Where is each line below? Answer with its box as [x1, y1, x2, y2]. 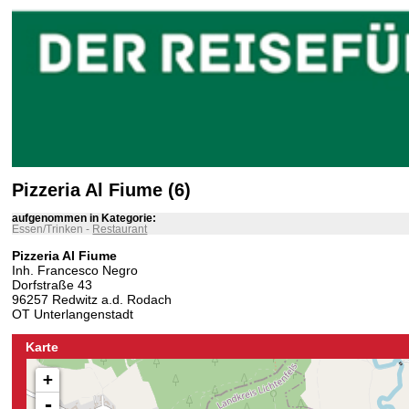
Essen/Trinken [12, 224, 84, 236]
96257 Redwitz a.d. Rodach [12, 291, 173, 307]
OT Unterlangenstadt [12, 306, 134, 321]
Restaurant [92, 224, 148, 236]
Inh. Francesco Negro [12, 262, 139, 278]
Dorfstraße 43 [12, 277, 93, 292]
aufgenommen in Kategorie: [12, 213, 157, 225]
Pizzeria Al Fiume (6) [12, 179, 192, 200]
